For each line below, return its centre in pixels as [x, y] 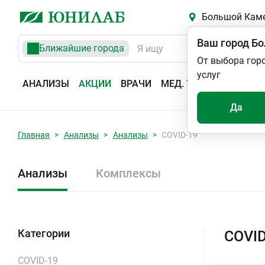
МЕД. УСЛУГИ [192, 84]
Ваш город [223, 43]
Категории [44, 233]
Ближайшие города [82, 48]
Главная [34, 135]
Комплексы [128, 173]
